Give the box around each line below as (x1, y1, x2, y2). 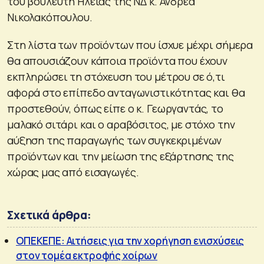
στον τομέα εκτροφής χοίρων (16, 248, 158, 262)
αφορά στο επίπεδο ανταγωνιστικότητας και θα (7, 85, 245, 100)
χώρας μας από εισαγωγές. (7, 164, 139, 179)
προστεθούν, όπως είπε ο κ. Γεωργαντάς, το (7, 101, 223, 115)
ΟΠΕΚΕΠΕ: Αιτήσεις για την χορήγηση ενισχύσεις (16, 233, 245, 247)
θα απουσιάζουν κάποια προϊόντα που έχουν (7, 53, 227, 68)
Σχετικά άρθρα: (7, 207, 91, 223)
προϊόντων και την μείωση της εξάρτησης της (7, 148, 234, 163)
